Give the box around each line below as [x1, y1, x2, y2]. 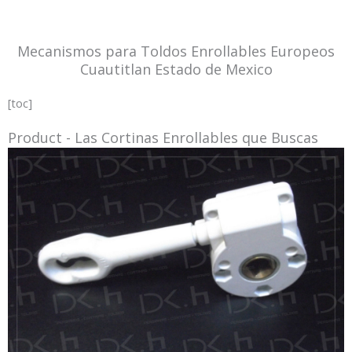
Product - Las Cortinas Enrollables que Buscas [8, 128, 318, 147]
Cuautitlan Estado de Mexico [79, 60, 273, 79]
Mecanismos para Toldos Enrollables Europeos [17, 42, 335, 60]
